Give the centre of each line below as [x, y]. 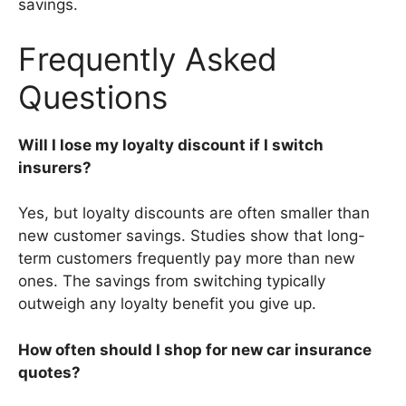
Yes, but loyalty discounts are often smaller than [194, 213]
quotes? [49, 372]
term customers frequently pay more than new [187, 259]
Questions [93, 97]
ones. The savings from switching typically [172, 281]
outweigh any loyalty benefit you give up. [167, 304]
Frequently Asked [148, 58]
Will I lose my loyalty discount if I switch [171, 145]
